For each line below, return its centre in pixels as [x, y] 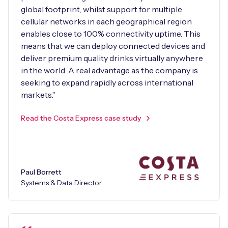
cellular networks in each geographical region [106, 21]
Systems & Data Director [61, 182]
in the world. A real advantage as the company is [109, 70]
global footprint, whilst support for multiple [102, 9]
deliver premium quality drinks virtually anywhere [112, 58]
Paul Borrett [41, 172]
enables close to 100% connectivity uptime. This [111, 33]
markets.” [38, 94]
